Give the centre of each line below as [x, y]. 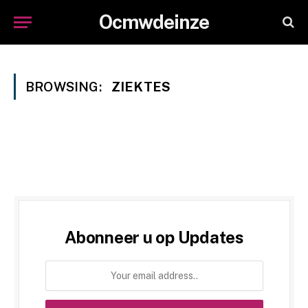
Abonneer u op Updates [154, 237]
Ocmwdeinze [154, 22]
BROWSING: [65, 87]
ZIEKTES [141, 87]
